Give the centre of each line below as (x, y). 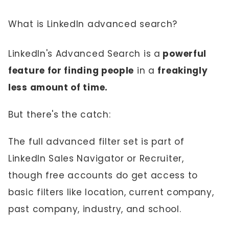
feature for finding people (71, 71)
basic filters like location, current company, (111, 192)
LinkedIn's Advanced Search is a (84, 54)
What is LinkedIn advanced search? (93, 24)
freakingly (183, 71)
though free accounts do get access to (103, 175)
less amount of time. (58, 87)
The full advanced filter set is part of (96, 142)
